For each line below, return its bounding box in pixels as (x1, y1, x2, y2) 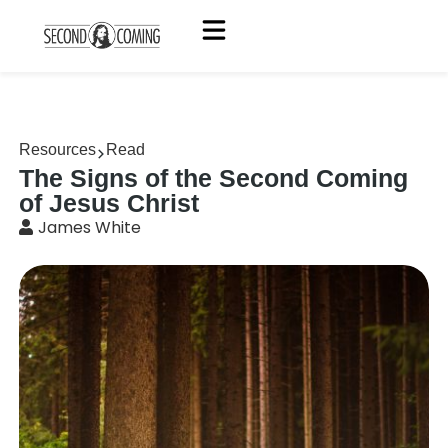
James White (38, 216, 142, 239)
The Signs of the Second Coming (19, 164, 409, 192)
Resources (19, 141, 97, 158)
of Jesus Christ (19, 189, 200, 217)
